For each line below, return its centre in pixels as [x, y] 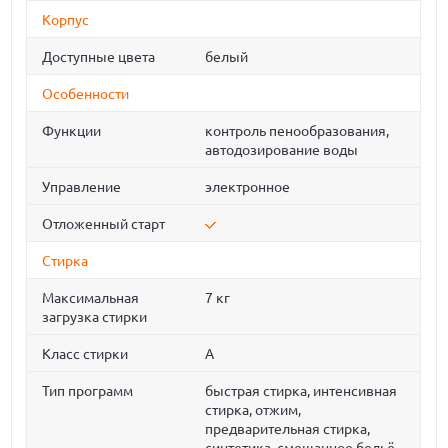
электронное [248, 187]
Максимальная [91, 298]
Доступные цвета [99, 57]
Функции [72, 131]
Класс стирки [85, 354]
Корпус [66, 20]
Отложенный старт [104, 224]
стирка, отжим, [253, 410]
